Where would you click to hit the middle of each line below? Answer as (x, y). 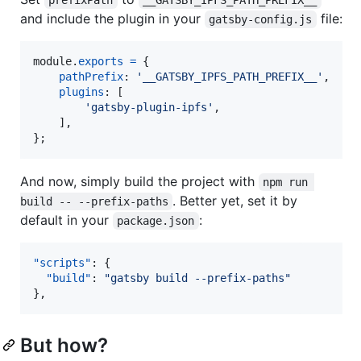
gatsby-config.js (261, 19)
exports (101, 61)
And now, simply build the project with (139, 181)
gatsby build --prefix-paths (197, 278)
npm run (289, 182)
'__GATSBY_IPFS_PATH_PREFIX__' (230, 76)
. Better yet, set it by (237, 200)
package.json (156, 220)
